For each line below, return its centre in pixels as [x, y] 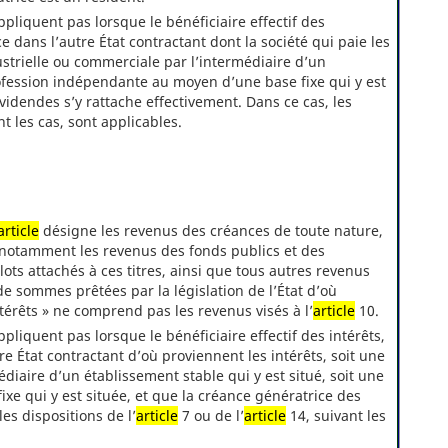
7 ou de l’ [211, 416]
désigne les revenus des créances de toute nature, [211, 231]
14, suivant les [336, 416]
